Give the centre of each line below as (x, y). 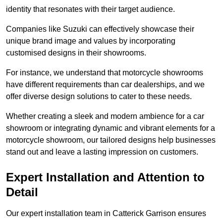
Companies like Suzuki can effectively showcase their (100, 29)
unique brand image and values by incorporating (91, 41)
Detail (22, 192)
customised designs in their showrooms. (76, 53)
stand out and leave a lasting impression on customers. (102, 152)
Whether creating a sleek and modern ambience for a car (105, 116)
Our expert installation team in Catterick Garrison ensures (106, 214)
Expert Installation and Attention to (105, 177)
